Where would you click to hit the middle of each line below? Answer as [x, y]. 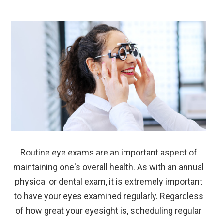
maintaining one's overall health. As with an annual [108, 167]
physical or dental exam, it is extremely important [108, 181]
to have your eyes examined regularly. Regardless [108, 196]
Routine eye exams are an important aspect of [108, 152]
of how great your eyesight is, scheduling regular [108, 210]
